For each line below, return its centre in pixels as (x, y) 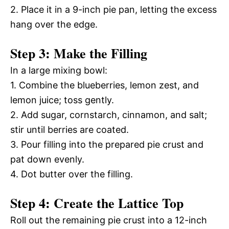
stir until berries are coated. (70, 129)
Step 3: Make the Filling (79, 53)
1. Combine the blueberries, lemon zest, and (105, 85)
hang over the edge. (54, 24)
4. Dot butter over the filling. (72, 174)
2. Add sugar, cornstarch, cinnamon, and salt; (109, 114)
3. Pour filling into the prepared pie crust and (107, 144)
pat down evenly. (47, 159)
